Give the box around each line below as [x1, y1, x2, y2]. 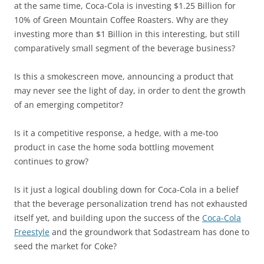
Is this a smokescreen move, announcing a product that [14, 71, 233, 82]
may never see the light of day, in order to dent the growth [14, 85, 246, 96]
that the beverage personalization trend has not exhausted [14, 198, 247, 209]
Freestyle [14, 226, 49, 237]
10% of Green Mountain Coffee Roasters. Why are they [14, 14, 228, 25]
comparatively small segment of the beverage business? [14, 42, 235, 54]
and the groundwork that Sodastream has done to [49, 226, 249, 237]
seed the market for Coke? [14, 240, 117, 252]
